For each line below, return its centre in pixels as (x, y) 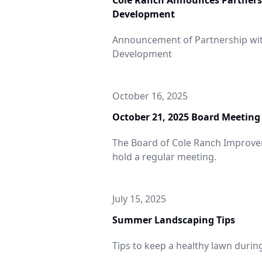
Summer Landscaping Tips (174, 220)
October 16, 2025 (150, 96)
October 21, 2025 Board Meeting (186, 117)
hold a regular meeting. (164, 157)
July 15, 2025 (139, 199)
